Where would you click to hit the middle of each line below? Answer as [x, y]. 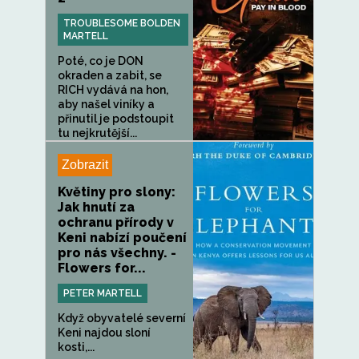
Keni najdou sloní [104, 333]
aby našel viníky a [106, 104]
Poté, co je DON [101, 61]
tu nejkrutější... [97, 133]
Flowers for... [102, 268]
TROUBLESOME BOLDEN [122, 23]
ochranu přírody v [116, 222]
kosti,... [76, 347]
